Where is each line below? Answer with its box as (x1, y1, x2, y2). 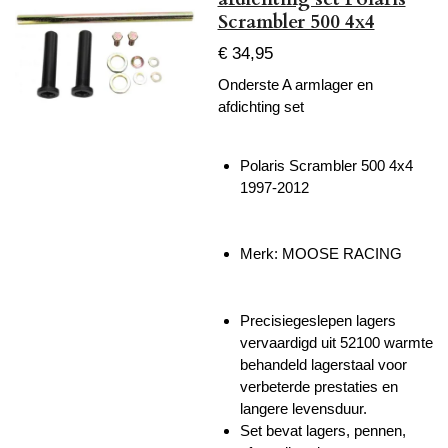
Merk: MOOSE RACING (240, 245, 402, 263)
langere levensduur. (240, 399, 367, 417)
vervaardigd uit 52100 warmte (240, 333, 433, 351)
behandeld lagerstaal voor (240, 355, 407, 373)
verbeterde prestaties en (240, 377, 398, 395)
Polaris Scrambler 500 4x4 (240, 156, 413, 174)
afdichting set (217, 97, 304, 115)
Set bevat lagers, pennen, (240, 421, 406, 439)
